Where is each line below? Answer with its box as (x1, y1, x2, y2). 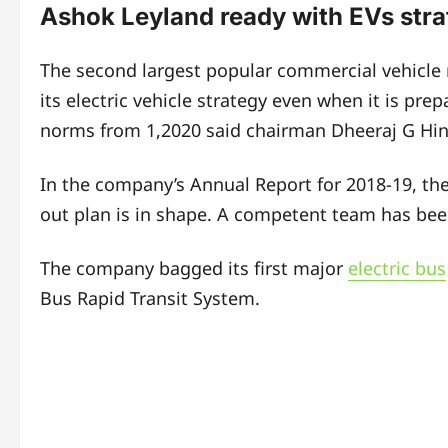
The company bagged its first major (40, 256, 348, 281)
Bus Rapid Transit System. (40, 286, 260, 311)
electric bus (348, 256, 446, 281)
